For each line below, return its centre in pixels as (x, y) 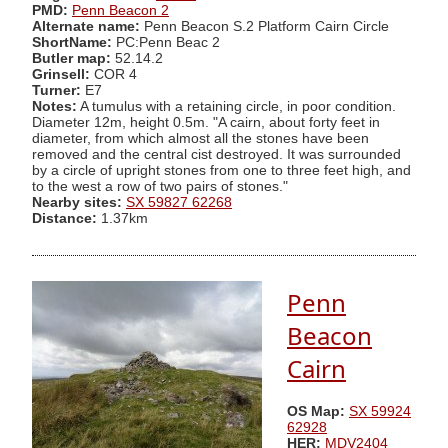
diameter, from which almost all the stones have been (200, 138)
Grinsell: (63, 74)
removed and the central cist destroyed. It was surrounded (216, 154)
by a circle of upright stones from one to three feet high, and (221, 170)
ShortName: (72, 42)
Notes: (54, 106)
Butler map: (73, 58)
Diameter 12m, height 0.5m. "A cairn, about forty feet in (206, 122)
